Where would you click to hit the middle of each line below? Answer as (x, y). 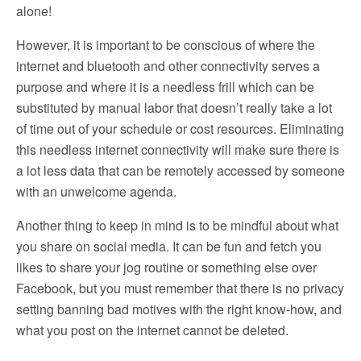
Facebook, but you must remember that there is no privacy (180, 288)
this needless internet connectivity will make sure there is (178, 149)
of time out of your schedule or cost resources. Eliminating (180, 128)
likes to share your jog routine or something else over (166, 267)
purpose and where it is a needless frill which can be (165, 86)
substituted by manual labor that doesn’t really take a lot (174, 107)
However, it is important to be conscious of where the (166, 44)
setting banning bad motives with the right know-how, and (179, 309)
